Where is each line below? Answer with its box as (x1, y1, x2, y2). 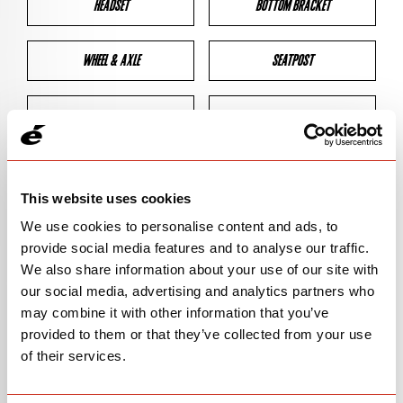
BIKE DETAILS (27, 250, 106, 273)
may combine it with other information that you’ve (21, 305, 329, 320)
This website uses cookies (21, 190, 192, 206)
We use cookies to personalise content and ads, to (21, 219, 338, 234)
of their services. (21, 348, 126, 363)
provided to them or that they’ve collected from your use (21, 327, 372, 342)
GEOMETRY (180, 161, 223, 179)
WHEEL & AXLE (82, 51, 139, 69)
